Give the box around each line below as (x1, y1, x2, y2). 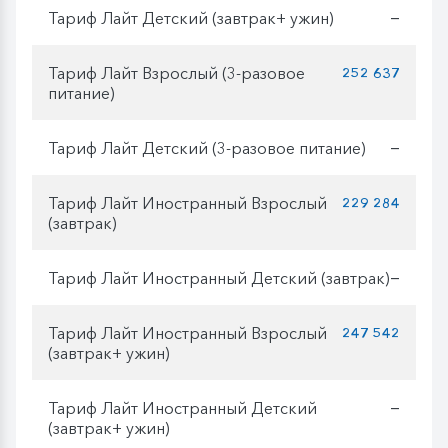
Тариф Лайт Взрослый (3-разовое (48, 62, 305, 83)
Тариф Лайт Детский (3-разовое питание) (48, 137, 366, 158)
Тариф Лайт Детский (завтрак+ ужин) (48, 7, 334, 28)
